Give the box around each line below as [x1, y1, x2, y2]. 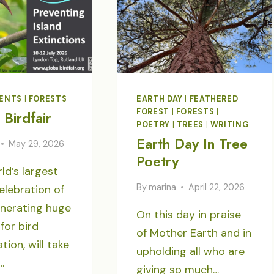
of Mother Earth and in [136, 225, 252, 240]
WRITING [210, 119, 250, 130]
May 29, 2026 [9, 138, 65, 149]
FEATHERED [189, 94, 239, 104]
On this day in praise [136, 207, 242, 222]
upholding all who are [136, 243, 245, 259]
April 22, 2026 [188, 181, 245, 193]
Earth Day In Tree [136, 133, 248, 155]
